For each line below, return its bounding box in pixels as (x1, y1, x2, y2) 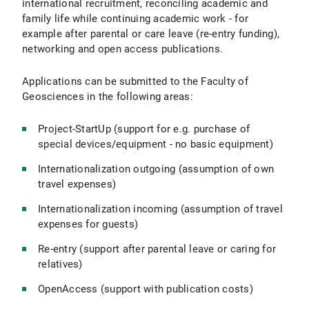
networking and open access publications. (22, 43, 223, 55)
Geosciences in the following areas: (22, 90, 193, 103)
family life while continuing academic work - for (22, 12, 248, 25)
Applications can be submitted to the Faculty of (22, 75, 248, 88)
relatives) (38, 258, 83, 270)
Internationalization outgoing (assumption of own (38, 163, 274, 175)
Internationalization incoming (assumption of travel (38, 203, 283, 215)
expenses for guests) (38, 218, 138, 230)
